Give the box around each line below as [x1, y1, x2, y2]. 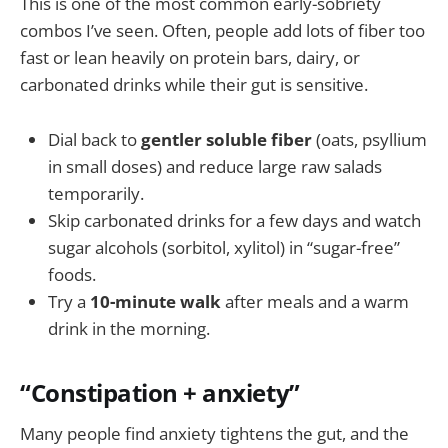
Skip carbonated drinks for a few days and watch [48, 208, 421, 232]
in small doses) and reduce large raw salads [48, 154, 382, 178]
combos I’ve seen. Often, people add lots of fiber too [20, 19, 425, 43]
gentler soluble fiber [141, 127, 312, 151]
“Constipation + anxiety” [20, 376, 300, 409]
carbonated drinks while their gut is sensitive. [20, 73, 368, 97]
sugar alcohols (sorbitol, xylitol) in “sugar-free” [48, 235, 400, 259]
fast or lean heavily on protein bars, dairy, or [20, 46, 360, 70]
